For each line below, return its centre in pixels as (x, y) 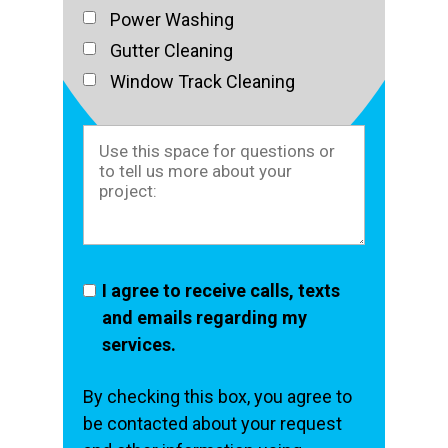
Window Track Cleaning (203, 81)
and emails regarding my (204, 317)
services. (138, 344)
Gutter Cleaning (172, 50)
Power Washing (172, 19)
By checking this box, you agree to (218, 396)
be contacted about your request (213, 423)
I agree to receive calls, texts (220, 290)
